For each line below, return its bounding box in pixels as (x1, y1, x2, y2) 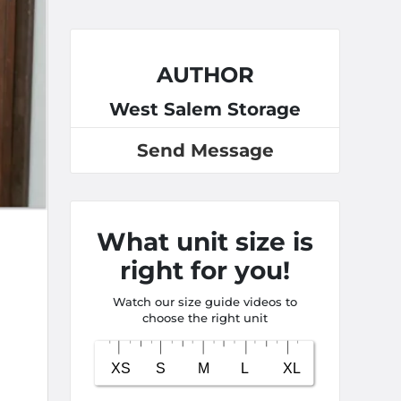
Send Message (136, 140, 274, 161)
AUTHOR (156, 62, 254, 88)
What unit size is (97, 226, 313, 257)
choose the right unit (142, 311, 268, 325)
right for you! (120, 255, 290, 286)
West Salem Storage (109, 98, 301, 120)
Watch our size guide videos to (113, 294, 297, 309)
